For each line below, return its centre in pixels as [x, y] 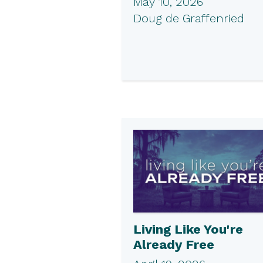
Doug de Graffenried [189, 18]
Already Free [174, 244]
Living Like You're [188, 229]
